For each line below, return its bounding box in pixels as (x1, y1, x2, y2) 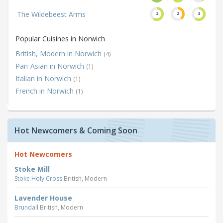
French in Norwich (15, 86, 76, 96)
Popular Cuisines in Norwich (15, 33, 105, 43)
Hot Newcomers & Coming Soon (14, 124, 137, 136)
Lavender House (14, 193, 72, 203)
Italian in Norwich (15, 73, 73, 83)
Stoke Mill (14, 164, 50, 174)
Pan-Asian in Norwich (15, 61, 86, 71)
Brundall (14, 203, 40, 212)
